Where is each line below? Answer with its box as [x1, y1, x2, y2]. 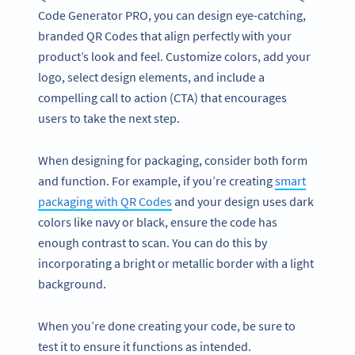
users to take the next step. [38, 110, 182, 127]
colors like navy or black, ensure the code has [38, 214, 277, 231]
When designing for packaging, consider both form [38, 152, 307, 169]
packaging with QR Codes [38, 193, 172, 210]
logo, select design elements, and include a [38, 69, 265, 86]
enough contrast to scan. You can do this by [38, 235, 267, 251]
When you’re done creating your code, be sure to [38, 317, 296, 334]
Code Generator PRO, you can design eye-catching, [38, 7, 306, 24]
